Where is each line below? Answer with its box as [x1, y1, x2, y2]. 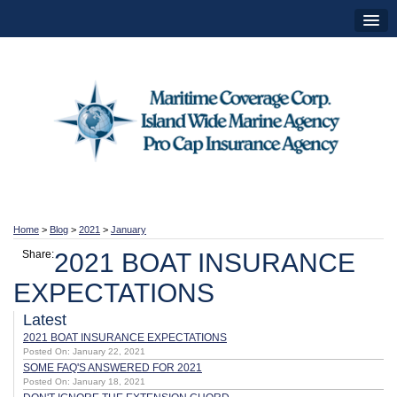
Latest [23, 311, 66, 329]
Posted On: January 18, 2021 [23, 377, 145, 386]
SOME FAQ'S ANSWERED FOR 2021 [23, 362, 202, 374]
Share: [22, 248, 54, 261]
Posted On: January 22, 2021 [23, 346, 145, 356]
